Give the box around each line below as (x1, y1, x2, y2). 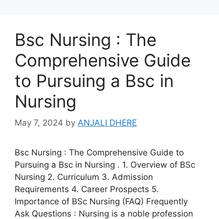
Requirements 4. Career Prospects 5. (15, 184, 159, 194)
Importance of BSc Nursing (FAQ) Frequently (15, 197, 188, 206)
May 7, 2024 (15, 118, 63, 128)
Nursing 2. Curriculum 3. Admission (15, 172, 153, 182)
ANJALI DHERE (78, 118, 137, 128)
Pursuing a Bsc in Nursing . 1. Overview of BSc (15, 160, 195, 170)
